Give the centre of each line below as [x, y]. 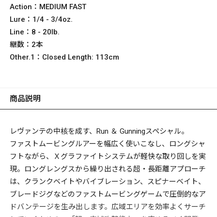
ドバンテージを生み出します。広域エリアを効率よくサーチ [108, 207]
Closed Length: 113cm [81, 57]
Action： [24, 7]
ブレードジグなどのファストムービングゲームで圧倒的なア [108, 194]
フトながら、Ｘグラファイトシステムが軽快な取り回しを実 [108, 157]
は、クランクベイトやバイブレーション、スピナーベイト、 [108, 182]
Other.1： [26, 57]
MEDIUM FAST [63, 7]
